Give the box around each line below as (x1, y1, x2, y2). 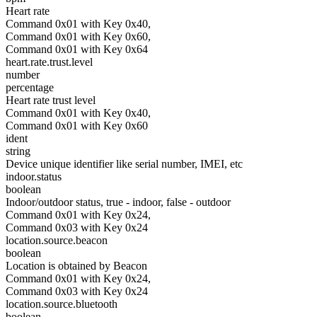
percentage (6, 81, 54, 93)
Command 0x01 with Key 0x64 (6, 43, 148, 55)
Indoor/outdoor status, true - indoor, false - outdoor (6, 196, 231, 208)
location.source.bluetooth (6, 298, 117, 310)
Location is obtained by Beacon (6, 260, 147, 272)
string (6, 145, 30, 157)
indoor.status (6, 171, 62, 183)
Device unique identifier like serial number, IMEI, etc (6, 158, 243, 170)
